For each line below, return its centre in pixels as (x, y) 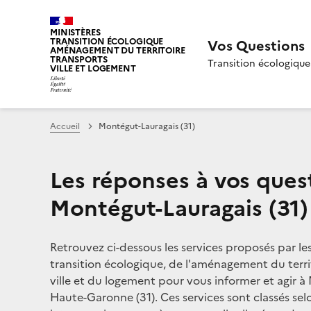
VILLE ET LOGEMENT (93, 68)
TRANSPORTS (79, 59)
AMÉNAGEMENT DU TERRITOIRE (118, 50)
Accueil (65, 126)
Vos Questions (256, 45)
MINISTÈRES (75, 32)
